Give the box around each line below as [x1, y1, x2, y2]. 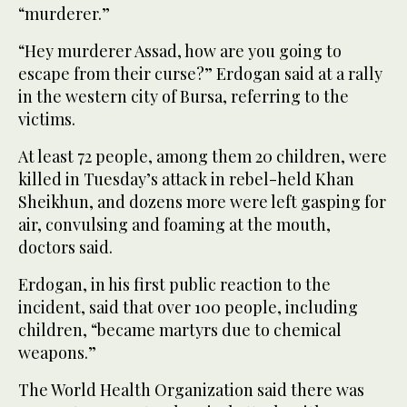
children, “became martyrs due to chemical [18, 319, 342, 342]
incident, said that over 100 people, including [18, 296, 358, 319]
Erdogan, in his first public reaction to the [18, 273, 331, 296]
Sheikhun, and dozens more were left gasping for [18, 191, 386, 213]
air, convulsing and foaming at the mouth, [18, 213, 331, 236]
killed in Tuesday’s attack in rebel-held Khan [18, 168, 354, 191]
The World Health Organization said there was [18, 379, 364, 402]
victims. [18, 108, 75, 131]
